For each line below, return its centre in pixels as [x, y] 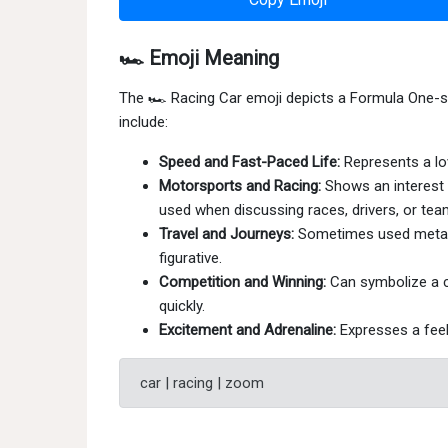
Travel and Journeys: [226, 234]
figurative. [190, 258]
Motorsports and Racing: [240, 186]
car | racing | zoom [202, 383]
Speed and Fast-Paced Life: [249, 162]
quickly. [182, 306]
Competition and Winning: [242, 282]
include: [143, 122]
